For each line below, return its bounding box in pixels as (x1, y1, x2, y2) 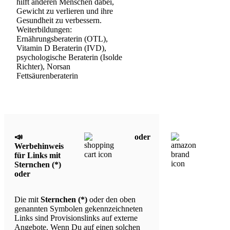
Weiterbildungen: (16, 25, 72, 34)
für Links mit (14, 151, 61, 160)
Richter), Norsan (16, 62, 70, 71)
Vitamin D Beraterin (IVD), (16, 43, 106, 52)
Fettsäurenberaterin (16, 71, 78, 80)
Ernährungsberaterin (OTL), (16, 34, 108, 43)
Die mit (14, 195, 41, 204)
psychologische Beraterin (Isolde (16, 52, 122, 62)
